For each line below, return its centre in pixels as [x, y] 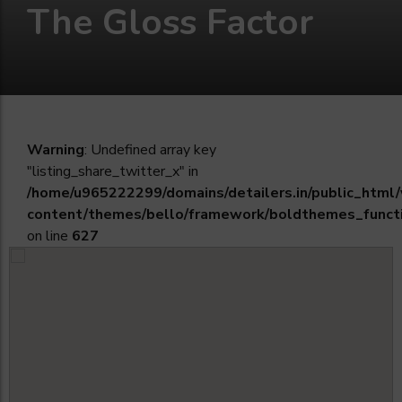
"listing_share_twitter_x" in [113, 171]
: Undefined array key [150, 149]
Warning [56, 149]
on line [49, 236]
